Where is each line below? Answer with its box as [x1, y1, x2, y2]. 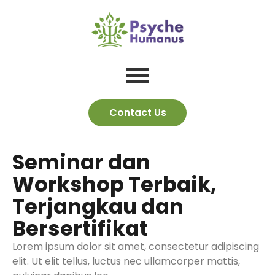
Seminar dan [12, 147, 150, 177]
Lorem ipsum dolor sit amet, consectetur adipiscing [12, 239, 259, 254]
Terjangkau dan [12, 192, 184, 221]
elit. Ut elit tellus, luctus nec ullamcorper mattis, [12, 254, 240, 268]
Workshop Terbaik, [12, 169, 217, 199]
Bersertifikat [12, 214, 148, 243]
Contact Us [109, 106, 166, 120]
